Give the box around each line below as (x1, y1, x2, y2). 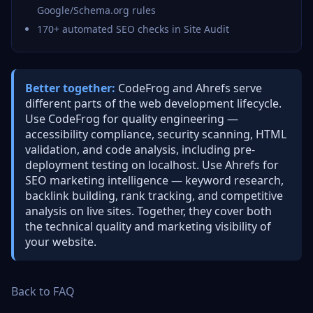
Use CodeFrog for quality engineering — (25, 111, 238, 126)
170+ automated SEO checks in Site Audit (37, 22, 229, 36)
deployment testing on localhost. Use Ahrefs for (25, 157, 279, 173)
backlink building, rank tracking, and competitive (25, 188, 283, 203)
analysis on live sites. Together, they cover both (25, 203, 272, 219)
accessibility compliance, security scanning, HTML (25, 126, 286, 142)
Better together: (25, 80, 115, 96)
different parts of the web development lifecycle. (25, 96, 282, 111)
